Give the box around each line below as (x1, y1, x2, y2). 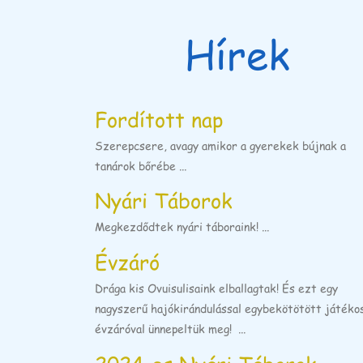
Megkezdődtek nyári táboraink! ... (95, 219, 269, 235)
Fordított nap (95, 104, 223, 133)
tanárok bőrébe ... (95, 157, 186, 173)
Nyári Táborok (95, 186, 233, 215)
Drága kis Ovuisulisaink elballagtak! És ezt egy (95, 280, 338, 297)
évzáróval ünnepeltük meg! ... (95, 321, 246, 337)
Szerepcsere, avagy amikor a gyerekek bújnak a (95, 137, 346, 153)
